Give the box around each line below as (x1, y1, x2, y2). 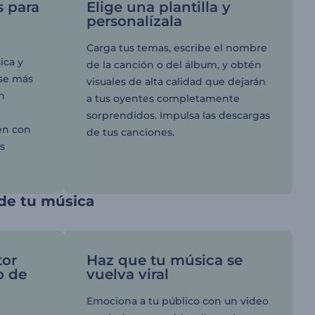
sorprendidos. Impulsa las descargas (86, 109, 270, 122)
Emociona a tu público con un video (86, 295, 269, 307)
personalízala (86, 13, 182, 30)
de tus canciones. (86, 126, 174, 139)
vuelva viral (86, 266, 169, 283)
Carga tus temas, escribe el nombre (86, 41, 267, 54)
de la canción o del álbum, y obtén (86, 58, 262, 71)
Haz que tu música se (86, 252, 243, 269)
